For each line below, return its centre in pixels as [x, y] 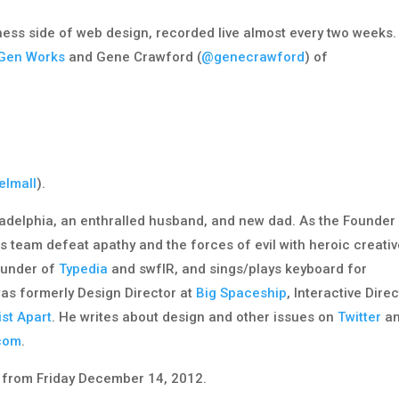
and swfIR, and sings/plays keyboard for [238, 269]
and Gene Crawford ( [134, 57]
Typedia [84, 269]
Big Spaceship [242, 293]
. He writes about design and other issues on [195, 318]
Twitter [360, 318]
